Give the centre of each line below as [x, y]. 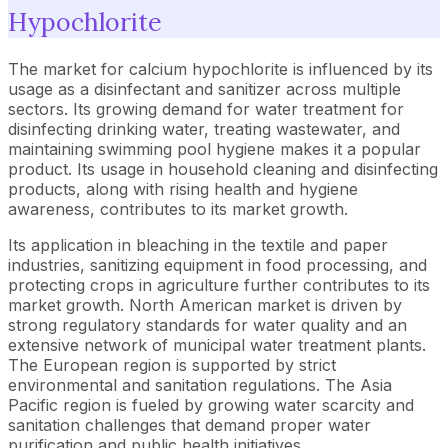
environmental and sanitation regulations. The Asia [200, 384]
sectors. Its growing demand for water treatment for [206, 108]
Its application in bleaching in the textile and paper [198, 244]
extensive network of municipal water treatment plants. [217, 344]
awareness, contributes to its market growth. [178, 208]
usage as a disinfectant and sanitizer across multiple [204, 88]
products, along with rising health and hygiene [183, 188]
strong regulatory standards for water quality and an [207, 324]
